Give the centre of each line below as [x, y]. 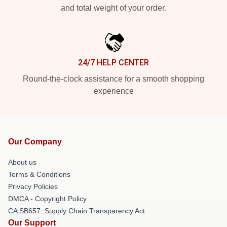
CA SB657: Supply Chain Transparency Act [77, 211]
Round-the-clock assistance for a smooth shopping [113, 79]
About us [22, 162]
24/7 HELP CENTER [113, 62]
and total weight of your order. [113, 8]
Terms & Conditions [39, 174]
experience [113, 91]
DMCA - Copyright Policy [47, 198]
